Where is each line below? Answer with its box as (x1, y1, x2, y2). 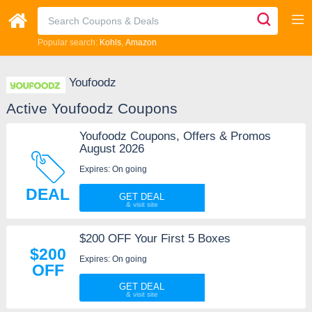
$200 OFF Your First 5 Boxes (79, 232, 231, 246)
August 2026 (79, 142, 144, 156)
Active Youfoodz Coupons (6, 100, 178, 117)
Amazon (125, 38, 157, 47)
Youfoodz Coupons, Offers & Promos (79, 130, 271, 143)
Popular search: (37, 38, 100, 47)
